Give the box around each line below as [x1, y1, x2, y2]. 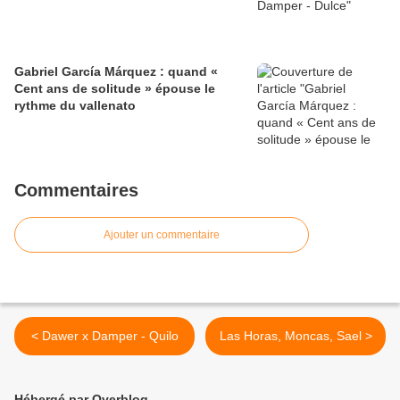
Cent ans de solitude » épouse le [14, 81, 215, 96]
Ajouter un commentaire [104, 229, 220, 242]
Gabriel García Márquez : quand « [14, 64, 218, 79]
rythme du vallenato [14, 98, 136, 113]
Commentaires [14, 180, 138, 201]
